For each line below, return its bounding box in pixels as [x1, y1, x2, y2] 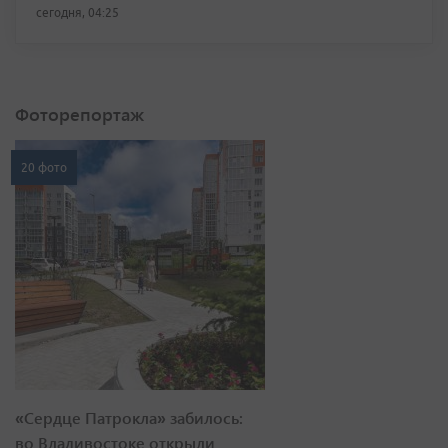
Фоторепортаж [15, 102, 144, 126]
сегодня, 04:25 [36, 6, 119, 19]
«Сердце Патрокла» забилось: [15, 407, 243, 428]
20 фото [21, 161, 67, 174]
